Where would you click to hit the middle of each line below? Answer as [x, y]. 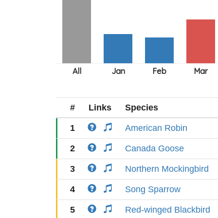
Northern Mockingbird [167, 169]
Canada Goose [154, 148]
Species [142, 108]
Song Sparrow [153, 189]
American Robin [156, 128]
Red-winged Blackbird [168, 210]
